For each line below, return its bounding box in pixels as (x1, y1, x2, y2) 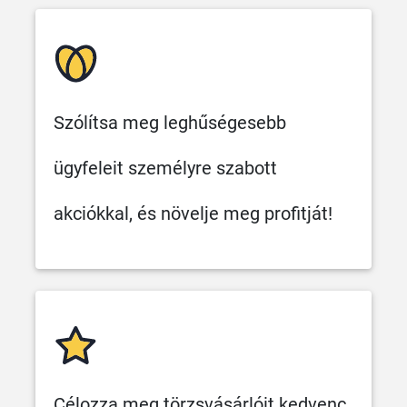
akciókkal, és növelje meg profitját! (54, 202, 333, 224)
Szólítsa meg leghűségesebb (54, 111, 286, 134)
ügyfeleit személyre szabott (54, 156, 277, 179)
